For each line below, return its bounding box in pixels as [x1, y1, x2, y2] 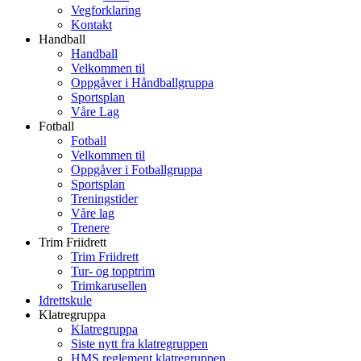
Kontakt [71, 18, 112, 31]
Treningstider [71, 192, 138, 205]
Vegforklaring [71, 3, 141, 17]
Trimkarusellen [71, 279, 147, 293]
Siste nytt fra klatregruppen [71, 337, 208, 351]
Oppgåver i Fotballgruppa [71, 163, 202, 176]
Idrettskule [39, 293, 92, 307]
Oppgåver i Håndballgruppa [71, 76, 214, 89]
